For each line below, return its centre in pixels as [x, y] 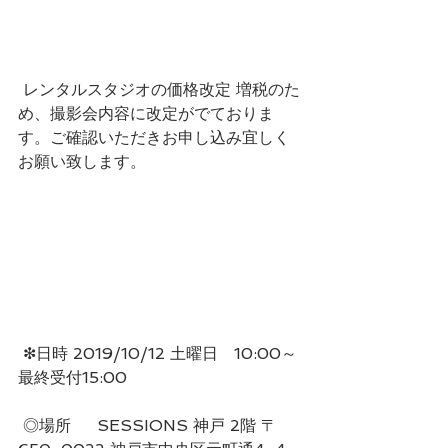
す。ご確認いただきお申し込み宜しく [154, 138]
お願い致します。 [82, 162]
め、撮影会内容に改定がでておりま [146, 114]
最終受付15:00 [80, 378]
